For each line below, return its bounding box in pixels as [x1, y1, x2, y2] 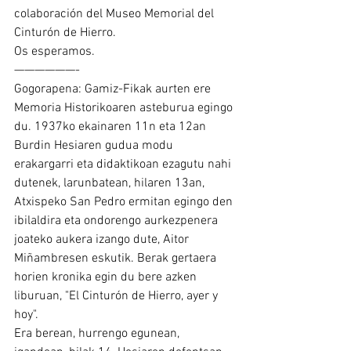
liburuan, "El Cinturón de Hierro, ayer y [14, 288, 221, 304]
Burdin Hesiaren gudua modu [14, 138, 176, 154]
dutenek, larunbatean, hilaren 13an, [14, 175, 208, 191]
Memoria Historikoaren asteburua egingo [14, 100, 236, 116]
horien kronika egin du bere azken [14, 270, 200, 285]
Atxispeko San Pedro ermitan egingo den [14, 194, 236, 210]
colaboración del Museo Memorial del [14, 6, 217, 22]
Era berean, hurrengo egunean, [14, 326, 183, 342]
